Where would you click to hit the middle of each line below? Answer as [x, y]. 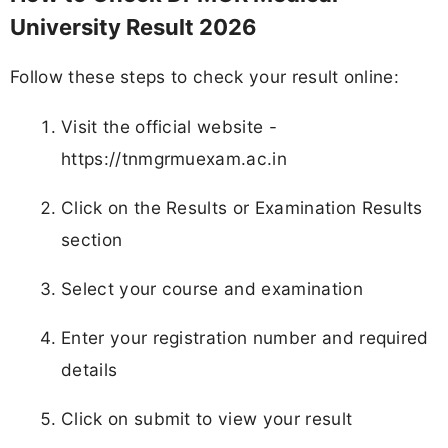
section [92, 239]
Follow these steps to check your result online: [205, 77]
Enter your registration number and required [245, 338]
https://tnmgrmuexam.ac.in [174, 158]
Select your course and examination [212, 289]
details [89, 370]
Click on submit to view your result [207, 419]
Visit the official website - [169, 126]
